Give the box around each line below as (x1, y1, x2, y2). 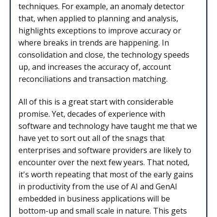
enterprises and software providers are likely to (18, 145, 191, 156)
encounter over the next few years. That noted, (18, 157, 189, 168)
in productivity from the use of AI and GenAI (18, 181, 177, 192)
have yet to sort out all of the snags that (18, 133, 165, 144)
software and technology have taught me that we (18, 121, 197, 132)
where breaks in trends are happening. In (18, 37, 169, 48)
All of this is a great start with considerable (18, 96, 173, 108)
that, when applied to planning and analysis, (18, 13, 178, 24)
